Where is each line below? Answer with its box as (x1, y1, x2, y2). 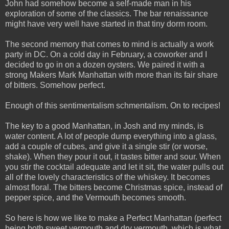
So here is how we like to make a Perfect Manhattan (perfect (5, 213, 221, 222)
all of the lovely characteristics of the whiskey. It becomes (5, 172, 210, 181)
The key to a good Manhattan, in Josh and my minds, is (5, 121, 203, 130)
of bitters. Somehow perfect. (5, 80, 105, 89)
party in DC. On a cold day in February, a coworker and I (5, 50, 207, 59)
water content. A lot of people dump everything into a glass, (5, 131, 217, 141)
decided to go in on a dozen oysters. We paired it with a (5, 60, 204, 69)
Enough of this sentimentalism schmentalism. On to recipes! (5, 101, 220, 110)
